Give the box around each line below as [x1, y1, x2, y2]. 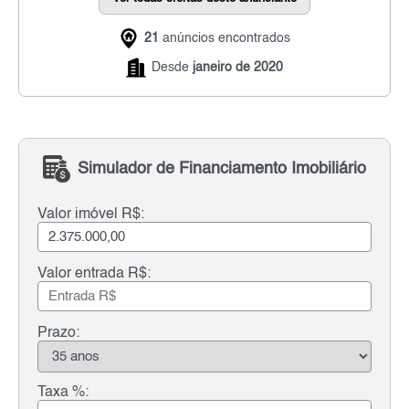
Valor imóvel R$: [37, 206, 144, 222]
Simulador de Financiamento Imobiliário [78, 160, 366, 177]
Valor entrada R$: [37, 266, 151, 281]
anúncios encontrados [159, 32, 290, 46]
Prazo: [37, 325, 79, 341]
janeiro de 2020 [193, 61, 283, 75]
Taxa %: [37, 384, 89, 400]
